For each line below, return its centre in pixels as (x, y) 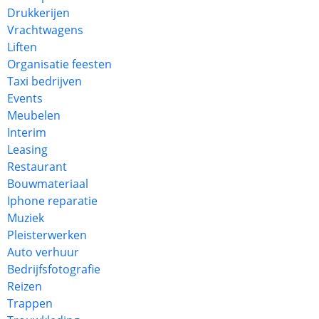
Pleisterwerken (47, 235)
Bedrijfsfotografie (54, 269)
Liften (22, 47)
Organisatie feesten (59, 64)
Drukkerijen (38, 13)
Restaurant (37, 167)
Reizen (25, 286)
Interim (27, 132)
